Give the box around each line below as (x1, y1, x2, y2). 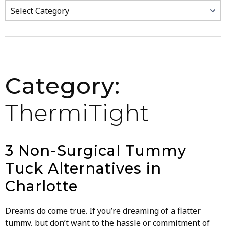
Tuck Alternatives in (5, 159, 161, 177)
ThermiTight (5, 99, 149, 127)
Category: (5, 72, 120, 99)
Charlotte (5, 177, 78, 195)
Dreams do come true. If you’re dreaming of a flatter (5, 205, 201, 216)
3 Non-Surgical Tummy (5, 141, 186, 159)
